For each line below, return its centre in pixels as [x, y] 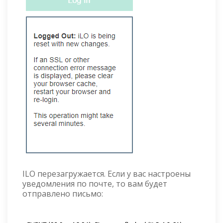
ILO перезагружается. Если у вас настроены [107, 174]
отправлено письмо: [63, 194]
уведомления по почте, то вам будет [95, 184]
